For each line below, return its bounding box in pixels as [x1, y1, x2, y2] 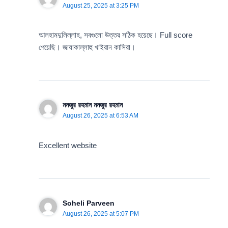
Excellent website [39, 141, 97, 150]
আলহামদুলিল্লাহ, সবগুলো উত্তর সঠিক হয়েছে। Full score [39, 31, 193, 40]
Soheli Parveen [62, 198, 115, 207]
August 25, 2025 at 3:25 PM [62, 2, 139, 10]
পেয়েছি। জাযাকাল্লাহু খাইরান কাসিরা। [39, 43, 136, 52]
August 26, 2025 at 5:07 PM [62, 210, 139, 217]
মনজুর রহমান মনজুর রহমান [62, 101, 123, 109]
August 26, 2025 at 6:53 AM [62, 112, 138, 120]
